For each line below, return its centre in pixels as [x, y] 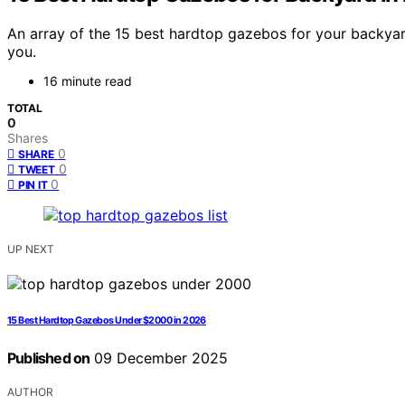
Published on [49, 358]
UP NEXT [31, 250]
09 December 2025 [159, 358]
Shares [28, 138]
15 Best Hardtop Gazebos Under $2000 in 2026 [107, 321]
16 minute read [88, 81]
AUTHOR [30, 392]
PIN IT [33, 185]
